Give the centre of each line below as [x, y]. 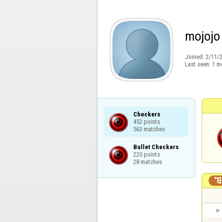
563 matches [149, 129]
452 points [146, 121]
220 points [146, 154]
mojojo [202, 36]
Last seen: [198, 64]
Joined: [195, 57]
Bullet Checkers [156, 147]
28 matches [147, 162]
